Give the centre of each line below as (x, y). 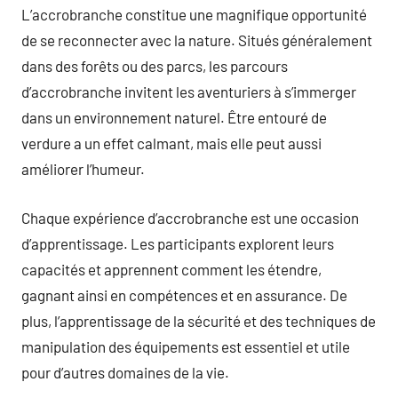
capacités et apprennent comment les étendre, (171, 269)
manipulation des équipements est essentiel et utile (186, 346)
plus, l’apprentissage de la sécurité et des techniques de (199, 320)
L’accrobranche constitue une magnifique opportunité (194, 14)
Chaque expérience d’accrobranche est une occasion (190, 217)
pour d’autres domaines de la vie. (125, 372)
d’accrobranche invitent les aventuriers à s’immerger (189, 92)
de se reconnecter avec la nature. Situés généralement (197, 40)
